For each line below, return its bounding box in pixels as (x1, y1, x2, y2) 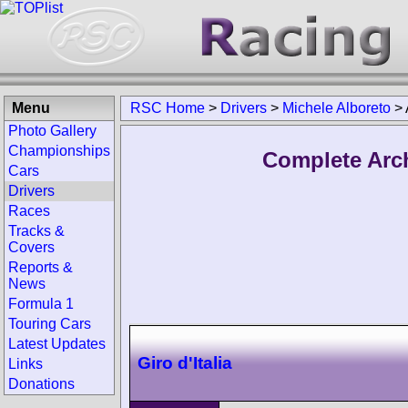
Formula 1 (8, 296, 74, 311)
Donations (8, 376, 75, 392)
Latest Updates (8, 336, 106, 352)
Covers (8, 240, 55, 255)
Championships (8, 143, 110, 158)
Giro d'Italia (138, 352, 232, 372)
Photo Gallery (8, 123, 97, 138)
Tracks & (8, 223, 65, 239)
